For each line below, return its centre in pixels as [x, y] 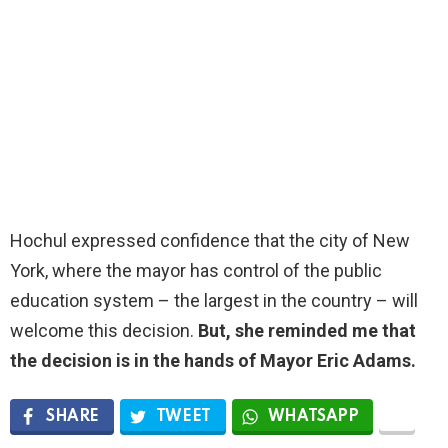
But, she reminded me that [307, 330]
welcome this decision [100, 330]
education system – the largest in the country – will [214, 300]
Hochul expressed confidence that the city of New [210, 240]
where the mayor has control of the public [217, 270]
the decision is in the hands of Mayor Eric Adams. [213, 360]
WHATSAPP [313, 416]
